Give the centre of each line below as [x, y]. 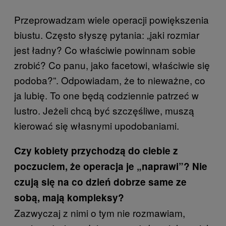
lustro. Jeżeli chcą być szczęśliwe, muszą [104, 110]
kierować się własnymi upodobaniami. [97, 125]
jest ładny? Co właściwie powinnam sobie [105, 49]
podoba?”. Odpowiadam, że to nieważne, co [110, 80]
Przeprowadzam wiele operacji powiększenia [111, 19]
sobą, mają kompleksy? [69, 197]
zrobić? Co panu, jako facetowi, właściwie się [112, 65]
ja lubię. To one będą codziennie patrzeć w [106, 95]
